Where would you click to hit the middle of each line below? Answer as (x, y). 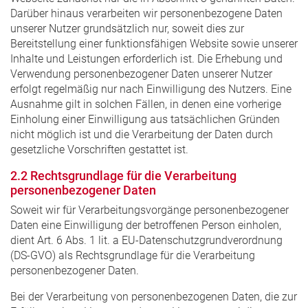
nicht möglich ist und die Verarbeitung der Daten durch (142, 134)
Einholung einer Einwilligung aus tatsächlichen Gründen (145, 119)
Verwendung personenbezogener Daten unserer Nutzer (141, 74)
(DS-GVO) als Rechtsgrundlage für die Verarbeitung (133, 255)
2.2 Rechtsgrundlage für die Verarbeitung (123, 175)
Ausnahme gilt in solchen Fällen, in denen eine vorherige (146, 104)
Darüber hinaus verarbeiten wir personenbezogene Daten (146, 13)
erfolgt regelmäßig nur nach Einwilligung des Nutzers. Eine (151, 89)
